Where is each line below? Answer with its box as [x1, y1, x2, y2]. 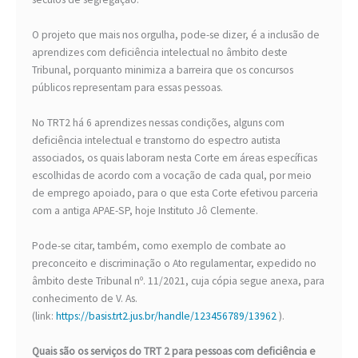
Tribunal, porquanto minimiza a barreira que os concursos [32, 63, 293, 78]
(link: [32, 309, 56, 324]
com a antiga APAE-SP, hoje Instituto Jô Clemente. [32, 204, 258, 218]
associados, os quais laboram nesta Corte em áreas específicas [32, 151, 317, 165]
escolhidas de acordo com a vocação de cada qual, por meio [32, 169, 312, 183]
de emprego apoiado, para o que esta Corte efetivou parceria [32, 186, 318, 201]
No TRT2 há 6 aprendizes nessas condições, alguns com [32, 116, 284, 130]
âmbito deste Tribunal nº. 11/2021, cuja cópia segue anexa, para [32, 274, 324, 288]
